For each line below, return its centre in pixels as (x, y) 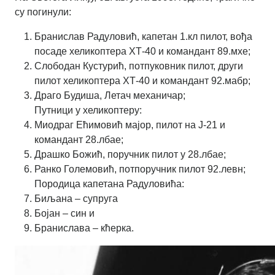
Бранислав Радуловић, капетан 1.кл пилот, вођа (143, 37)
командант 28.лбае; (79, 140)
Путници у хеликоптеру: (88, 110)
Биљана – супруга (76, 199)
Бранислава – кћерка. (84, 228)
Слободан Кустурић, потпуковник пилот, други (139, 66)
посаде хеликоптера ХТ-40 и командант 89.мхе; (142, 52)
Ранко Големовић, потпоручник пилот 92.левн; (140, 169)
